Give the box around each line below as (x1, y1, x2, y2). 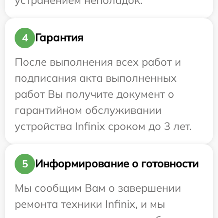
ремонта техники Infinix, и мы (15, 197, 165, 211)
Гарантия (35, 31, 83, 45)
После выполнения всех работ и (15, 54, 181, 69)
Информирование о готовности (35, 157, 199, 171)
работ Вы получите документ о (15, 87, 174, 101)
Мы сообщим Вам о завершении (15, 181, 181, 195)
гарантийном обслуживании (15, 103, 162, 117)
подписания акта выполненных (15, 71, 177, 85)
